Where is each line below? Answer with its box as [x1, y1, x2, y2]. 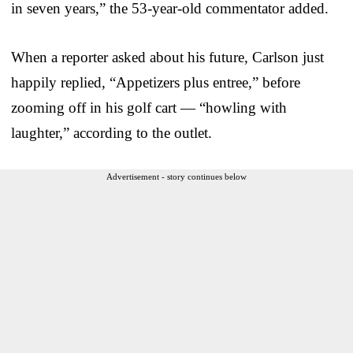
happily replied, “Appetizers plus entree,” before [11, 73, 300, 91]
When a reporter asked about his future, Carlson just [11, 48, 324, 65]
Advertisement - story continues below [106, 171, 247, 181]
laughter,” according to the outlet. [11, 124, 212, 141]
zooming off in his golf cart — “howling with [11, 98, 287, 116]
